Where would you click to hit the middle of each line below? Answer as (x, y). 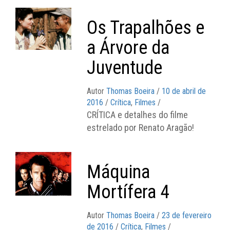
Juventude (125, 68)
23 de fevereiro (187, 215)
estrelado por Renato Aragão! (141, 127)
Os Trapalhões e (146, 27)
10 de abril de (184, 91)
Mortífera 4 (128, 192)
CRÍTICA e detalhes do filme (138, 114)
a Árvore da (128, 47)
